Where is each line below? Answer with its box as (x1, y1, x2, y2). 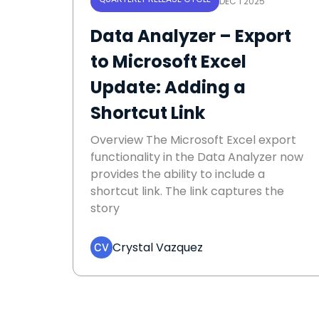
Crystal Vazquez (113, 239, 203, 256)
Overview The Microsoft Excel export (90, 132, 296, 149)
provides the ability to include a (90, 166, 265, 183)
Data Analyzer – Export (90, 24, 291, 48)
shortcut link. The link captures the (90, 183, 284, 200)
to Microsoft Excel (90, 50, 246, 74)
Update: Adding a (90, 75, 246, 100)
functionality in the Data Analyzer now (90, 149, 303, 166)
